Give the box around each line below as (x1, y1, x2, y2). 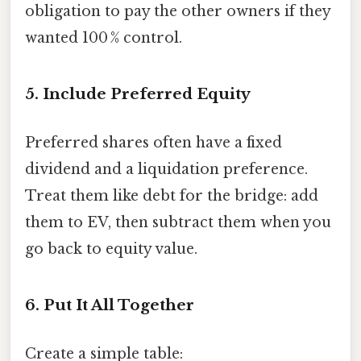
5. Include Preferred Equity (25, 85, 251, 104)
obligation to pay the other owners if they (25, 2, 330, 20)
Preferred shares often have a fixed (25, 133, 282, 151)
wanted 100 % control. (25, 28, 182, 47)
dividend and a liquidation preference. (25, 160, 308, 178)
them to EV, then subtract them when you (25, 213, 331, 231)
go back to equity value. (25, 239, 197, 258)
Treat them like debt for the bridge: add (25, 186, 318, 205)
